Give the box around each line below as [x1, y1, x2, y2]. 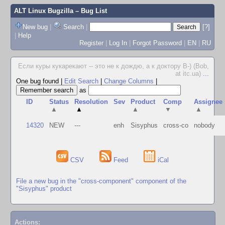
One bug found [16, 77, 61, 85]
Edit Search [64, 77, 98, 85]
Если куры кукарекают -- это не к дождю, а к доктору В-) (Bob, [18, 62, 209, 70]
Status [49, 98, 69, 105]
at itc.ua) [175, 70, 203, 77]
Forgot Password [132, 39, 182, 47]
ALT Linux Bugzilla [14, 7, 73, 15]
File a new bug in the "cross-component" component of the [16, 177, 186, 185]
